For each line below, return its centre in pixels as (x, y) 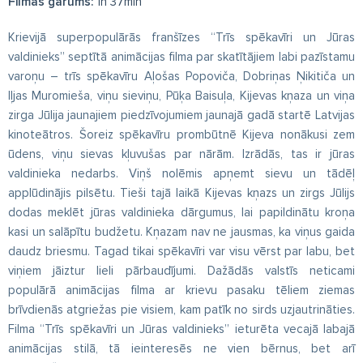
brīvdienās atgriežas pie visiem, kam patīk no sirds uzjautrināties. (181, 310)
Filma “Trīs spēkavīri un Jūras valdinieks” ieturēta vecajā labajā (181, 329)
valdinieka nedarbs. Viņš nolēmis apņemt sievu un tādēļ (181, 173)
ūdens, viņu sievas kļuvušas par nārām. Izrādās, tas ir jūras (181, 154)
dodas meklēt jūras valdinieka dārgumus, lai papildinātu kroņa (181, 212)
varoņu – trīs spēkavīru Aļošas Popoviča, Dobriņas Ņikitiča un (181, 76)
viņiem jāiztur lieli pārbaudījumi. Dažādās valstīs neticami (181, 271)
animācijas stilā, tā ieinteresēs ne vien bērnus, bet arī (181, 348)
